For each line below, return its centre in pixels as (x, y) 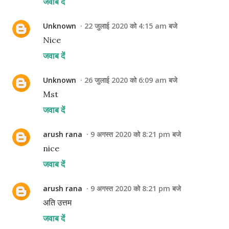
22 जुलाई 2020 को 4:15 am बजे (131, 26)
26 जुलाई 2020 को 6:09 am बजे (131, 80)
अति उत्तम (57, 202)
